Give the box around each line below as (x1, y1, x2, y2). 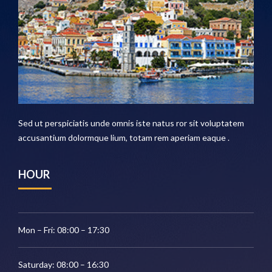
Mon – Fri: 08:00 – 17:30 (18, 225, 109, 236)
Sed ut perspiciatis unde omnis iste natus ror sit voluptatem (18, 118, 244, 129)
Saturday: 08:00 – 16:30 (18, 259, 109, 270)
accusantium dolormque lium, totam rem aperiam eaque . (18, 132, 229, 143)
